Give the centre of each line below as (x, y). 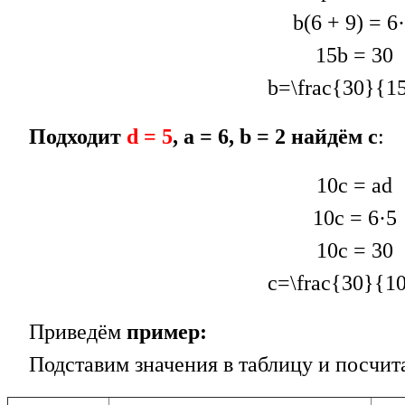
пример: (167, 332)
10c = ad (354, 186)
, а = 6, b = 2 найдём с (275, 137)
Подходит (75, 137)
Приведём (67, 332)
